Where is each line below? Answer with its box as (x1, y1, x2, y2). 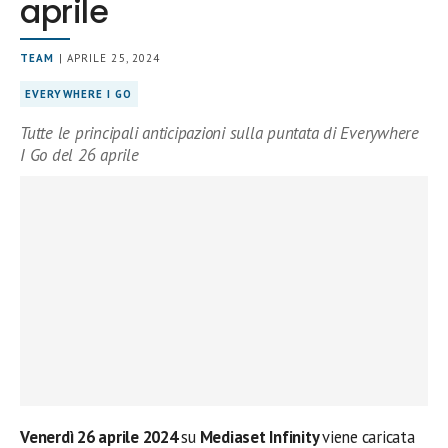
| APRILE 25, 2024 (54, 51, 161, 65)
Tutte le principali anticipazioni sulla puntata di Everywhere (20, 122, 419, 144)
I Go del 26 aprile (20, 144, 139, 166)
